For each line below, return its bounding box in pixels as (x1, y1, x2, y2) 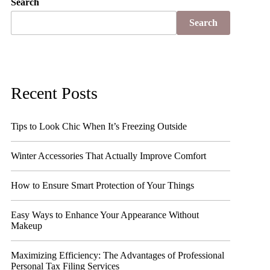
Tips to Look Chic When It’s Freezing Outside (11, 121, 187, 131)
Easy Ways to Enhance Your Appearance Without (11, 210, 199, 220)
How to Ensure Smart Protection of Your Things (11, 180, 195, 190)
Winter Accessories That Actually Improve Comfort (11, 151, 207, 161)
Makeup (11, 221, 43, 231)
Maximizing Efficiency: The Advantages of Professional (11, 250, 225, 260)
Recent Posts (11, 84, 98, 102)
